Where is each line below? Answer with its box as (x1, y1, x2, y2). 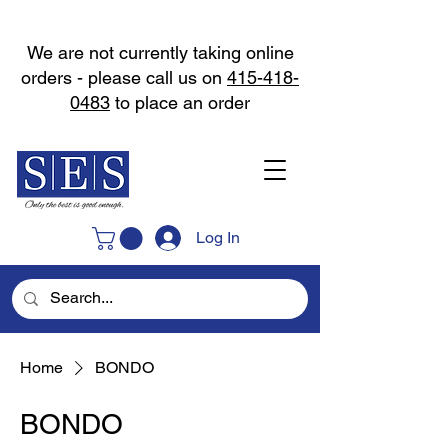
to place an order (110, 92, 250, 113)
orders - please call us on (21, 67, 227, 88)
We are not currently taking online (26, 42, 294, 63)
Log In (196, 227, 241, 247)
